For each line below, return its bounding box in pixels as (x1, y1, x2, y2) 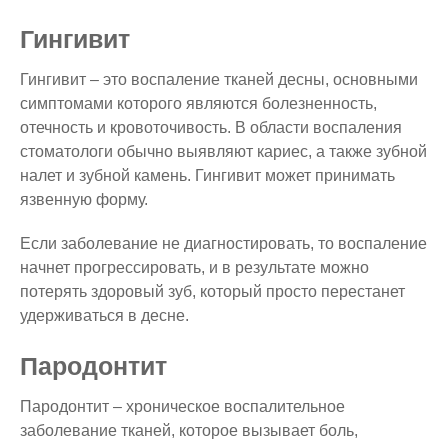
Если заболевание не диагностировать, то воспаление (20, 234, 427, 252)
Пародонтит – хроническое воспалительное (20, 397, 345, 415)
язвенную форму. (20, 190, 148, 208)
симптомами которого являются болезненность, (20, 94, 377, 112)
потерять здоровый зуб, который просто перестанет (20, 282, 405, 300)
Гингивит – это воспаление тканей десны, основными (20, 70, 418, 88)
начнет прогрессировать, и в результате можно (20, 258, 369, 276)
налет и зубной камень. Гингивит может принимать (20, 166, 395, 184)
